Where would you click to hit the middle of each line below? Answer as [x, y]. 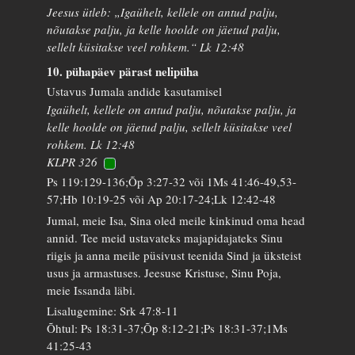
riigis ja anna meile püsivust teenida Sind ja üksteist [174, 255]
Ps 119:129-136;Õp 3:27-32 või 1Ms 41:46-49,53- [172, 181]
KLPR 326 [73, 162]
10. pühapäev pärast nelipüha [123, 71]
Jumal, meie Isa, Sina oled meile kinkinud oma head [176, 220]
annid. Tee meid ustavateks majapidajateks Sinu [165, 237]
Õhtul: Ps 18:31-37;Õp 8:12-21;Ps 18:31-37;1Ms [168, 328]
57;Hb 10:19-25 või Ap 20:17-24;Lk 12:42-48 [162, 199]
